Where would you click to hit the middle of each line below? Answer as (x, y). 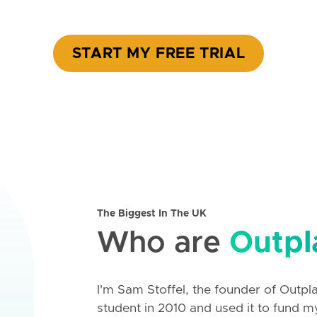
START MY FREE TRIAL (158, 54)
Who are (163, 243)
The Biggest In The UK (151, 213)
